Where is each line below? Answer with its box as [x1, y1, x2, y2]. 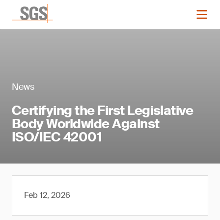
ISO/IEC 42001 [12, 129, 102, 145]
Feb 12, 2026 [24, 190, 70, 200]
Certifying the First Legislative [12, 102, 193, 119]
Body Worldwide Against [12, 115, 160, 132]
